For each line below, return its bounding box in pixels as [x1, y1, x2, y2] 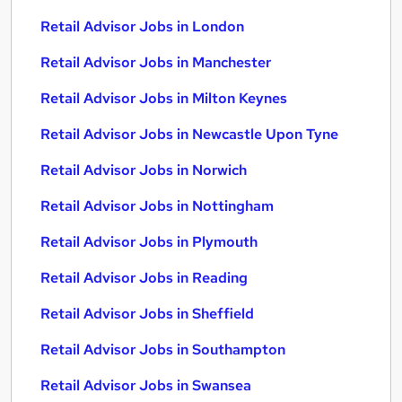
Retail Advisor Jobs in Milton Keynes [40, 89, 287, 108]
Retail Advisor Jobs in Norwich [40, 161, 247, 179]
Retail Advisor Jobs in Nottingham [40, 197, 274, 215]
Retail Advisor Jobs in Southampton [40, 340, 285, 359]
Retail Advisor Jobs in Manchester [40, 53, 271, 72]
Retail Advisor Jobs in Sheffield [40, 304, 254, 323]
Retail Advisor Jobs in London [40, 17, 244, 36]
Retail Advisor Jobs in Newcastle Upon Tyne [40, 125, 338, 144]
